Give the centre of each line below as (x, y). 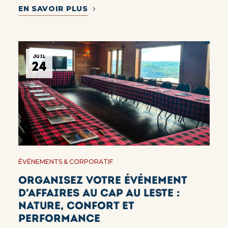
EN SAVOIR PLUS (53, 8)
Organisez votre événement (102, 180)
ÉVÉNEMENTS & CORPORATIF (65, 162)
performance (59, 218)
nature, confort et (76, 205)
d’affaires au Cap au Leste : (99, 193)
